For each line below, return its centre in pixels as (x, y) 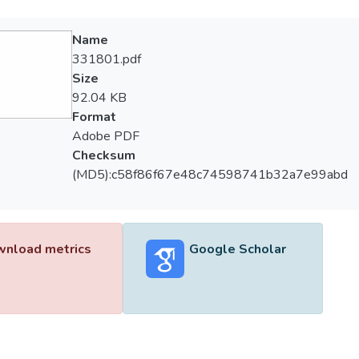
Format (94, 117)
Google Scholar (237, 249)
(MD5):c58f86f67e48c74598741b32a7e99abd (210, 175)
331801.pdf (106, 59)
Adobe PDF (105, 136)
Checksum (103, 155)
